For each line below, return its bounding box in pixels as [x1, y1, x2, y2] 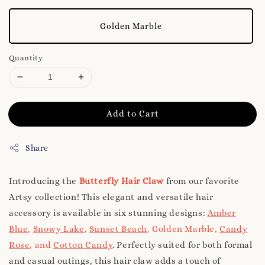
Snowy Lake [33, 223, 85, 234]
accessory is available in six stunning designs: [9, 207, 208, 218]
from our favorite [164, 175, 240, 186]
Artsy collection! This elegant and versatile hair [9, 191, 214, 202]
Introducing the [9, 175, 79, 186]
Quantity [9, 53, 43, 62]
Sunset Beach [89, 223, 148, 234]
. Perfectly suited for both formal [112, 239, 253, 250]
